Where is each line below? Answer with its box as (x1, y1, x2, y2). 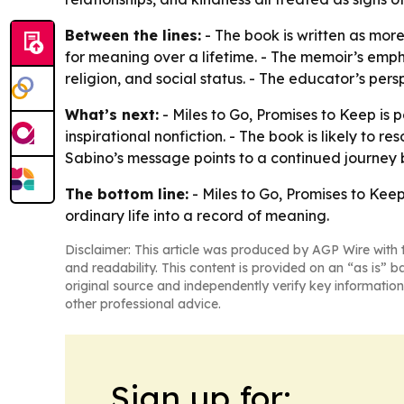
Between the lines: (65, 25, 201, 44)
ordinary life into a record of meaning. (65, 206, 329, 225)
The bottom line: (65, 184, 188, 203)
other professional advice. (65, 295, 221, 312)
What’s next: (65, 105, 159, 124)
